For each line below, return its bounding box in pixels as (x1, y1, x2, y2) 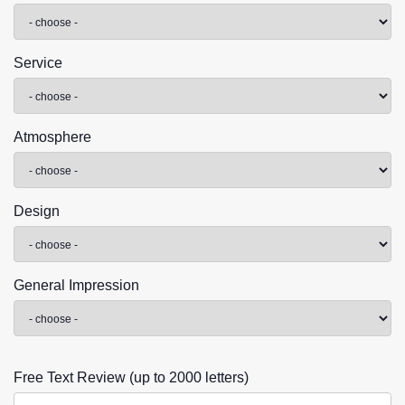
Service (14, 55, 62, 71)
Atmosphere (14, 129, 91, 145)
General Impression (14, 278, 139, 293)
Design (14, 203, 60, 219)
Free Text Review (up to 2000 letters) (14, 370, 249, 385)
